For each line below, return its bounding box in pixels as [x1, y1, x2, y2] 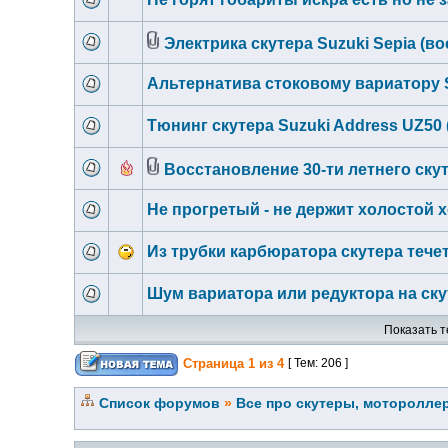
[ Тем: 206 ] [285, 356, 351, 370]
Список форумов [99, 395, 220, 411]
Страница [179, 356, 248, 371]
